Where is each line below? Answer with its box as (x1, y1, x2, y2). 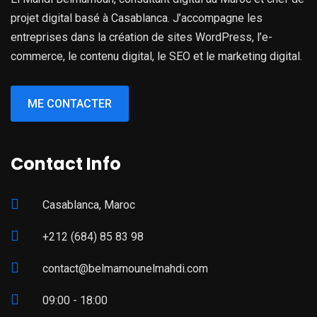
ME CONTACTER (28, 96, 112, 110)
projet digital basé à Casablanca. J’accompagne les (11, 11, 263, 25)
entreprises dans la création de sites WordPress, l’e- (11, 30, 272, 44)
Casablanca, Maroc (42, 197, 135, 212)
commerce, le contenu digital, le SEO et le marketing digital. (11, 49, 302, 63)
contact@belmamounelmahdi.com (42, 261, 208, 275)
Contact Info (11, 151, 121, 175)
